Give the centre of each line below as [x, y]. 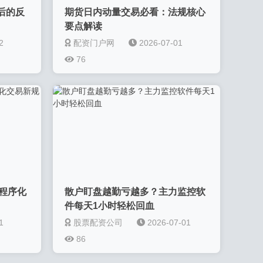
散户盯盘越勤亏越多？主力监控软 [135, 192]
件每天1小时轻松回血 [110, 206]
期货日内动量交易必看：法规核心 [135, 12]
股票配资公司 [98, 222]
